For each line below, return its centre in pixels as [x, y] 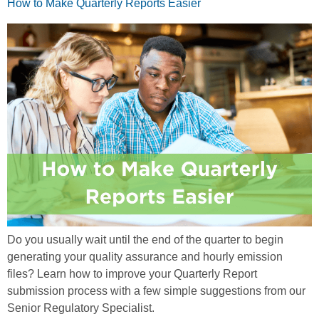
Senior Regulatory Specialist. [81, 308]
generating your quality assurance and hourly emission [145, 257]
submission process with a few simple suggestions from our [156, 291]
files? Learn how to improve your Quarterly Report [132, 274]
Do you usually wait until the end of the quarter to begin [145, 240]
